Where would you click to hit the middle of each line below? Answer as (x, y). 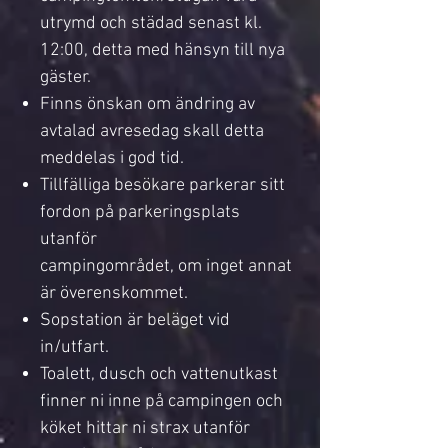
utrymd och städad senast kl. (151, 23)
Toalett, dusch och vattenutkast (159, 374)
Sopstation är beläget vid (135, 320)
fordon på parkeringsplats (140, 212)
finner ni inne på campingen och (161, 401)
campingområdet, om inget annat (166, 266)
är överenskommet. (114, 293)
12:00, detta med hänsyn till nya (162, 50)
